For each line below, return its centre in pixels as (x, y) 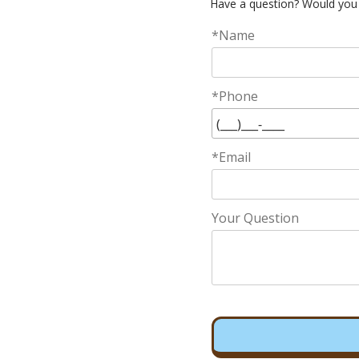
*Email (232, 157)
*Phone (235, 96)
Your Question (256, 218)
